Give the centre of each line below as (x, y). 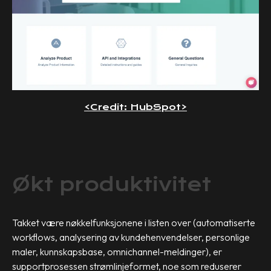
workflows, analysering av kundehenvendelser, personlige (131, 237)
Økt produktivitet (112, 185)
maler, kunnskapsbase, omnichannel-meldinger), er (117, 252)
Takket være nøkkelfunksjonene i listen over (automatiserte (134, 223)
